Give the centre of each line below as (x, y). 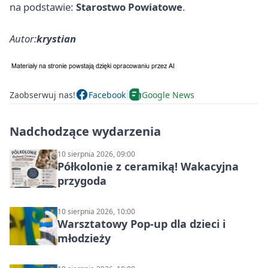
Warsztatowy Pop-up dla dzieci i (141, 224)
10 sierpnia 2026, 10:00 (96, 212)
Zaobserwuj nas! (42, 95)
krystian (56, 39)
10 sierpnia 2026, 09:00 (96, 154)
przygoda (82, 181)
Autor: (23, 39)
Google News (168, 95)
